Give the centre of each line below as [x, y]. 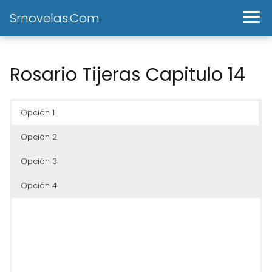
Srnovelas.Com [55, 18]
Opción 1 [38, 113]
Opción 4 [39, 185]
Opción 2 [39, 137]
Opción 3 [39, 161]
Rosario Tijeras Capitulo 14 [127, 75]
